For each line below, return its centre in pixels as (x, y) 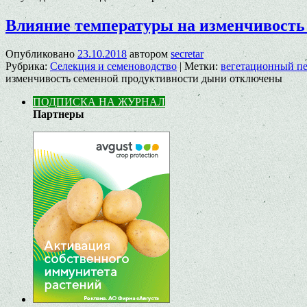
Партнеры (59, 114)
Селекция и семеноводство (113, 66)
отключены (255, 79)
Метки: (201, 66)
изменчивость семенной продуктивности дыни (116, 79)
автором (149, 54)
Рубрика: (26, 66)
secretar (187, 54)
